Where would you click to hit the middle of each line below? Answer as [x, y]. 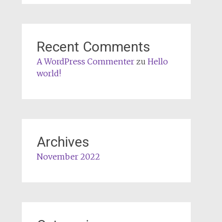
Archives [63, 142]
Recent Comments [93, 47]
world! [49, 73]
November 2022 [68, 156]
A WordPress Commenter [85, 61]
